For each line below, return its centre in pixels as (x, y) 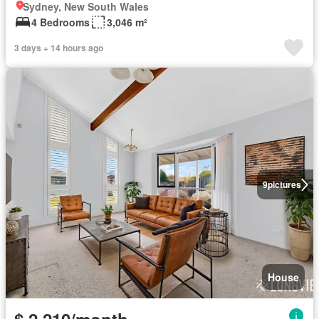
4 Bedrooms (61, 22)
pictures (284, 184)
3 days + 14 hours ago (59, 48)
